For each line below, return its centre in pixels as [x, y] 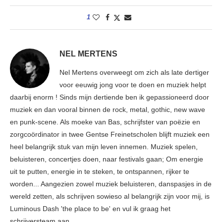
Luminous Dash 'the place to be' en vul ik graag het [90, 209]
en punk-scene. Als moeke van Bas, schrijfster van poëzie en [105, 122]
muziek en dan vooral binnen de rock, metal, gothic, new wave [108, 110]
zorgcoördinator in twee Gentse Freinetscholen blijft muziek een [110, 135]
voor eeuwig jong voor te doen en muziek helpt [133, 85]
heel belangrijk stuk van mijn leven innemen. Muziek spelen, [104, 147]
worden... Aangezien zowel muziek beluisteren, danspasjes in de [111, 184]
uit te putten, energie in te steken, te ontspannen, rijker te [100, 172]
